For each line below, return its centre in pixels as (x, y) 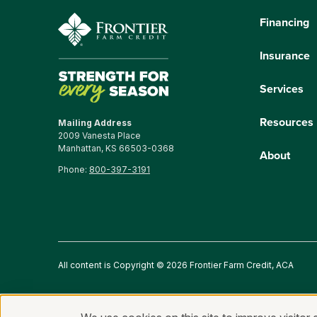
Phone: (74, 170)
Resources (286, 122)
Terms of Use (272, 306)
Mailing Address (95, 123)
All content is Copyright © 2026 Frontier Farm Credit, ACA (176, 265)
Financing (284, 22)
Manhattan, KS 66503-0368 (116, 149)
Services (281, 89)
